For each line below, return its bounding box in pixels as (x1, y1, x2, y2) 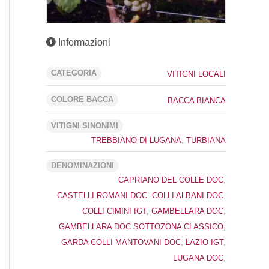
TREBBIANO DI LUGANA (91, 135, 181, 145)
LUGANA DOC (173, 253, 223, 262)
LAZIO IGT (186, 237, 223, 247)
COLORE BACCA (51, 94, 113, 104)
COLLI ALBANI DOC (152, 190, 223, 200)
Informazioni (56, 37, 110, 47)
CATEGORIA (51, 68, 97, 77)
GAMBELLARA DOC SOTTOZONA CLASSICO (59, 222, 223, 231)
